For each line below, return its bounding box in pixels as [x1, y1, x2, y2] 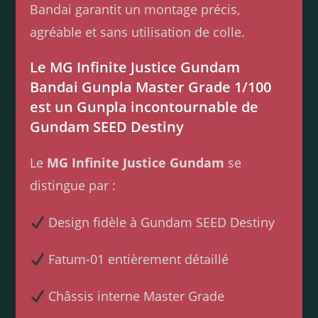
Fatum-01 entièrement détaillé [44, 251, 229, 268]
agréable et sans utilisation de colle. [30, 23, 246, 41]
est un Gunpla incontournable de [30, 97, 259, 117]
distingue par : [30, 177, 116, 194]
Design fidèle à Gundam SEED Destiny [44, 214, 275, 231]
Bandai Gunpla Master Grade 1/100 [30, 77, 272, 97]
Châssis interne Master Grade [44, 287, 224, 305]
